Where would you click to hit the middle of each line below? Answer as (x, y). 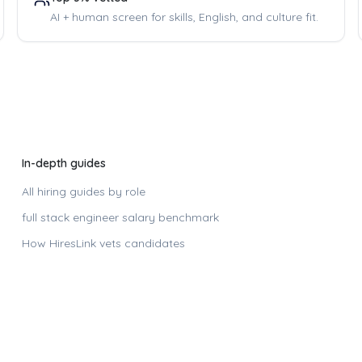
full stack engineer (70, 217)
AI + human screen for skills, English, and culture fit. (185, 17)
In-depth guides (63, 163)
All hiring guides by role (83, 192)
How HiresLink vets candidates (103, 243)
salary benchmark (168, 217)
